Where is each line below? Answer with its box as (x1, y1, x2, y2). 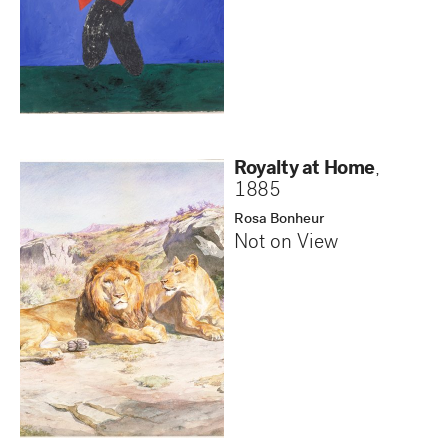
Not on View (234, 233, 338, 254)
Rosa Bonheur (234, 211, 324, 228)
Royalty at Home (234, 159, 375, 180)
